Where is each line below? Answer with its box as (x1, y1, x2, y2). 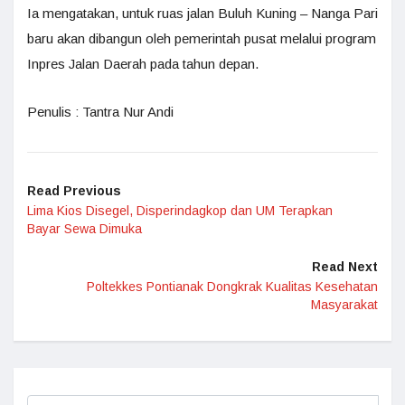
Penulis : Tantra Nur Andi (27, 104, 174, 119)
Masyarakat (311, 297, 378, 312)
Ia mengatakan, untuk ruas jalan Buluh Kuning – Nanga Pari (27, 5, 378, 21)
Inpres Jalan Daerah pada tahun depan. (27, 56, 259, 71)
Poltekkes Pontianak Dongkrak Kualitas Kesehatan (87, 279, 378, 294)
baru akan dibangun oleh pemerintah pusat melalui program (27, 31, 376, 46)
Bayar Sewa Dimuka (27, 221, 142, 236)
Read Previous (27, 184, 121, 198)
